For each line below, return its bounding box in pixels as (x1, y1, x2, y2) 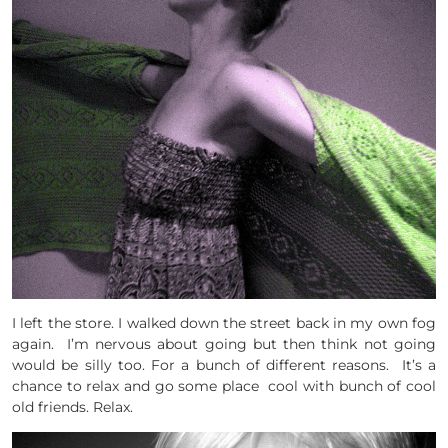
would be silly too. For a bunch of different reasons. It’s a (12, 356, 436, 375)
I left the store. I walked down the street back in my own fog (12, 314, 436, 333)
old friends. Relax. (12, 398, 133, 417)
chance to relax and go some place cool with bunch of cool (12, 377, 436, 396)
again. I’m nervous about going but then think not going (12, 335, 436, 354)
